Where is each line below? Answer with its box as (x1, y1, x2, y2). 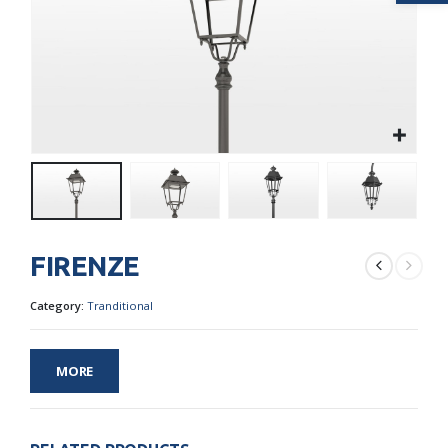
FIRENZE (30, 250, 140, 282)
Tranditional (87, 297, 153, 313)
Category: (30, 297, 87, 313)
